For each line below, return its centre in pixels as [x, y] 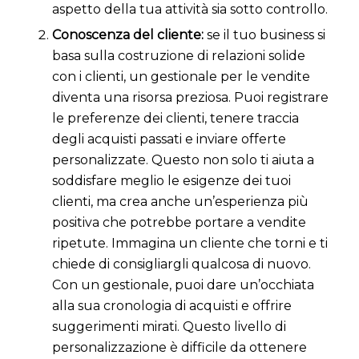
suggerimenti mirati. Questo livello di [169, 327]
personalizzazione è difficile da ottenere [179, 348]
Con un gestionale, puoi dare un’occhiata [183, 285]
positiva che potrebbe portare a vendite [179, 223]
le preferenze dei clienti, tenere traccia [175, 119]
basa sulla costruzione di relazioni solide [178, 56]
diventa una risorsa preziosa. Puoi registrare [190, 98]
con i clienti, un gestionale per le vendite [181, 77]
